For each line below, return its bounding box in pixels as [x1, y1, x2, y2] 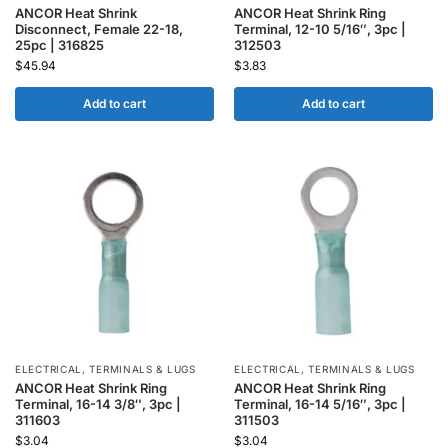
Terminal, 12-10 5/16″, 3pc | [234, 21, 406, 37]
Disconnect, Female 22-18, [15, 21, 183, 37]
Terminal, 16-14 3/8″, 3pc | [15, 396, 181, 412]
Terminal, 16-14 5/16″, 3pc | [234, 396, 406, 412]
